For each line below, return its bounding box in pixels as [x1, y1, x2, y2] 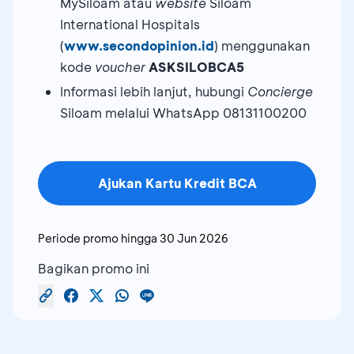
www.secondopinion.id [64, 36, 214, 54]
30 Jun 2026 [160, 230, 228, 246]
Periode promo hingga [38, 230, 157, 246]
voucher [95, 58, 149, 75]
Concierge [247, 82, 313, 100]
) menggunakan [214, 36, 310, 54]
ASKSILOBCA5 [149, 58, 244, 75]
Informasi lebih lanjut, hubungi [60, 82, 247, 100]
